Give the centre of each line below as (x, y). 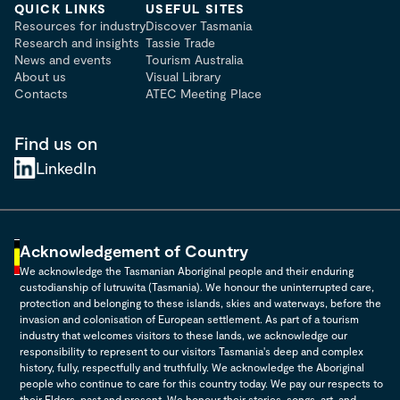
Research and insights (77, 42)
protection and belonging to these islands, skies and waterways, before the (201, 303)
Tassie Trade (180, 42)
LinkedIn (66, 168)
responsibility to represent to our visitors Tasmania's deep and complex (192, 351)
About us (40, 76)
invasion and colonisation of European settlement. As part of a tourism (190, 319)
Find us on (56, 143)
